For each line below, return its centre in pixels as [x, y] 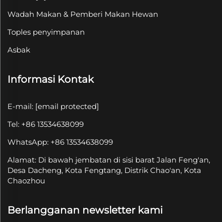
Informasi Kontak [51, 80]
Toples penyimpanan [46, 32]
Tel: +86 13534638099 [46, 124]
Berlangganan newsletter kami [85, 210]
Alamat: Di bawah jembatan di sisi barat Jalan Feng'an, [109, 160]
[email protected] [67, 107]
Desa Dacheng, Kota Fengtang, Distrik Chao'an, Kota [104, 170]
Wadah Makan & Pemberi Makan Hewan [83, 14]
